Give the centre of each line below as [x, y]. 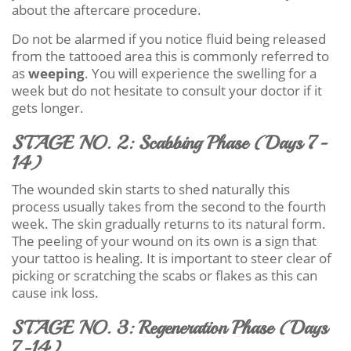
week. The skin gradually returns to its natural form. [169, 223]
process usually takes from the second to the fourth [169, 206]
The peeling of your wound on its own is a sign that [164, 241]
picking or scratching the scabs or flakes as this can [165, 275]
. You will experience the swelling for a [201, 73]
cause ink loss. [55, 292]
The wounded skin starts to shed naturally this [151, 189]
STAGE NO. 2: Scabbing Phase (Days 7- [170, 142]
